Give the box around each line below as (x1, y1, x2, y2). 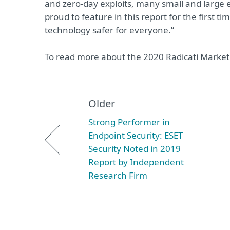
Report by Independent (88, 156, 184, 168)
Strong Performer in (88, 116, 170, 128)
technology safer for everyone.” (45, 24, 174, 36)
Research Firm (88, 169, 147, 181)
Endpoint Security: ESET (88, 129, 183, 141)
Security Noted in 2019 (88, 143, 181, 155)
